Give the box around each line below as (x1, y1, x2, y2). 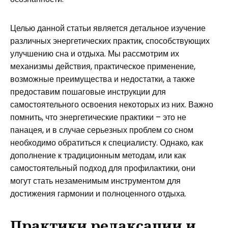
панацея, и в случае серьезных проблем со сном (10, 124, 193, 136)
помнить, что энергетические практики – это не (10, 111, 186, 123)
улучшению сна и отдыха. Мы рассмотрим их (10, 48, 179, 60)
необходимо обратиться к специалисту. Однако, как (10, 137, 203, 149)
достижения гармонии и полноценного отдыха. (10, 188, 186, 199)
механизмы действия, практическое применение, (10, 61, 195, 72)
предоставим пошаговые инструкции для (10, 86, 166, 98)
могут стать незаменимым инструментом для (10, 175, 181, 187)
